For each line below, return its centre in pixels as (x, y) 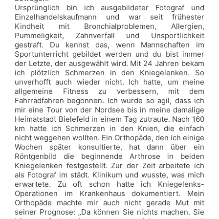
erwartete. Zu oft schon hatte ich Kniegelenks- (109, 184)
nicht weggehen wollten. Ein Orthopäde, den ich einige (109, 138)
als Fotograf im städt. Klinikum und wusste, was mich (109, 175)
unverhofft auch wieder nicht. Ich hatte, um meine (109, 82)
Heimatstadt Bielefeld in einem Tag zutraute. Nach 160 (109, 119)
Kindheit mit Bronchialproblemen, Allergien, (109, 26)
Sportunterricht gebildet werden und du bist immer (109, 54)
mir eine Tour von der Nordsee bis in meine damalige (109, 110)
